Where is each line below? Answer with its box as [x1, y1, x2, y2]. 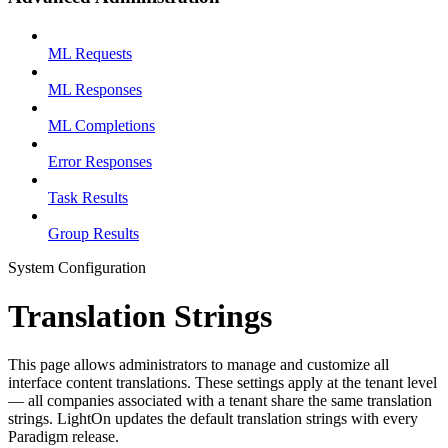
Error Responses [48, 152, 152, 170]
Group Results [48, 224, 139, 242]
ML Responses [48, 80, 142, 98]
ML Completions [48, 116, 155, 134]
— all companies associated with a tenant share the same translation [8, 392, 432, 410]
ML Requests [48, 44, 132, 62]
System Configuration [8, 258, 146, 276]
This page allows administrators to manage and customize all [8, 356, 389, 374]
